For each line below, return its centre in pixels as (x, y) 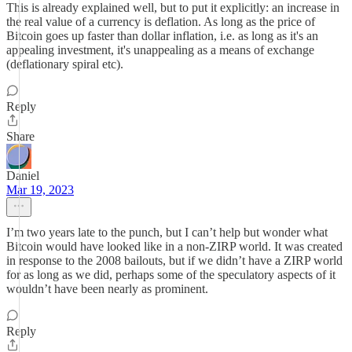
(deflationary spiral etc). (65, 64)
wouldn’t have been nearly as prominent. (107, 289)
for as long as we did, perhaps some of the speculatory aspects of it (171, 275)
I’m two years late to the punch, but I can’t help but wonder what (167, 232)
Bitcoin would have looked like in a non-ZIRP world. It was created (174, 246)
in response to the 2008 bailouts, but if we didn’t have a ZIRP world (174, 260)
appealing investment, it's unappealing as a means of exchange (160, 50)
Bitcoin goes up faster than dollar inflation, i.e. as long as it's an (162, 36)
